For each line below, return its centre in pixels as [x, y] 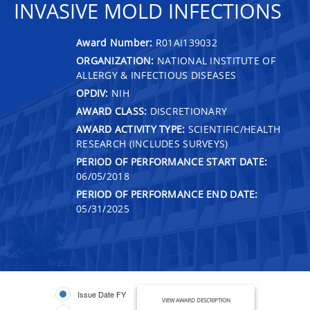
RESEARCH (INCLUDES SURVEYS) [152, 143]
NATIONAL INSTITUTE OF [215, 60]
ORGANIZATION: [115, 60]
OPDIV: [92, 93]
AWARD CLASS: [112, 111]
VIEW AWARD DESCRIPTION [196, 300]
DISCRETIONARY [187, 111]
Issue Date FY [102, 294]
